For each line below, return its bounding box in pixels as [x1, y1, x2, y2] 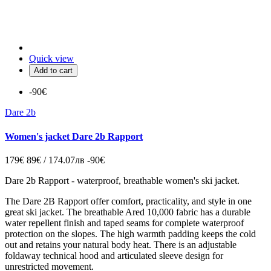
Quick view [29, 53, 74, 64]
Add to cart [34, 66, 73, 76]
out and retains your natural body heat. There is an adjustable [5, 240, 237, 250]
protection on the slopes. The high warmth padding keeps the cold [5, 229, 256, 239]
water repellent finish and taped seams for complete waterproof [5, 218, 244, 228]
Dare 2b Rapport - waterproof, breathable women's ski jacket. [5, 175, 240, 186]
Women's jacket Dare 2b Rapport [5, 131, 143, 142]
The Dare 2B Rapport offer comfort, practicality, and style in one [5, 196, 252, 206]
